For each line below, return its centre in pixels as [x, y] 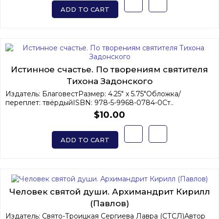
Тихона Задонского [109, 81]
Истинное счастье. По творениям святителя [109, 69]
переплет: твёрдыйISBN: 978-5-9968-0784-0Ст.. [89, 102]
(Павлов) [109, 204]
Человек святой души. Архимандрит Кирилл [109, 192]
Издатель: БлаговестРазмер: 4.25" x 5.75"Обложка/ [93, 94]
